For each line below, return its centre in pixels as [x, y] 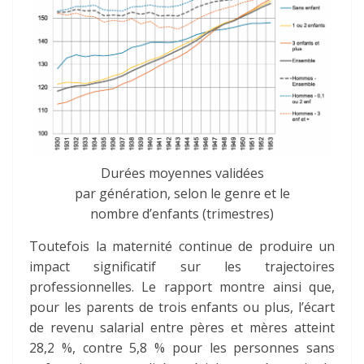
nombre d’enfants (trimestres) [182, 214]
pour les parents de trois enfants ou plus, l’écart [182, 308]
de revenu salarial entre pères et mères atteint [182, 328]
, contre [101, 348]
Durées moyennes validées [182, 173]
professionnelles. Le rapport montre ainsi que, [182, 287]
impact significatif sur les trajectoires [182, 267]
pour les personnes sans [250, 348]
